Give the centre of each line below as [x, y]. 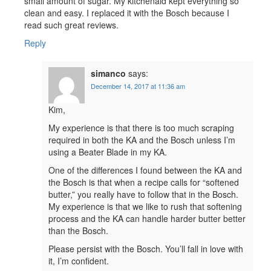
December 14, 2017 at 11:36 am [138, 86]
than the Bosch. [78, 230]
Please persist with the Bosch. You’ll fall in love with [146, 248]
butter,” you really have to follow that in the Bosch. [143, 194]
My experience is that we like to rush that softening [145, 206]
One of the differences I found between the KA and [145, 170]
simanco [108, 73]
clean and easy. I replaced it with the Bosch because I [127, 12]
